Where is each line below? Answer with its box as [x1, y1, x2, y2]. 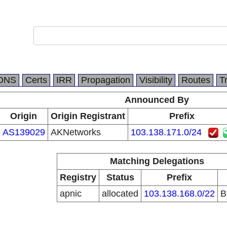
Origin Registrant [50, 111, 125, 121]
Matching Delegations [109, 156, 204, 166]
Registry [60, 172, 96, 182]
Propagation [81, 75, 130, 85]
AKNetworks [50, 127, 101, 137]
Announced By [125, 95, 189, 105]
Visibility [139, 75, 172, 85]
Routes [181, 75, 210, 85]
